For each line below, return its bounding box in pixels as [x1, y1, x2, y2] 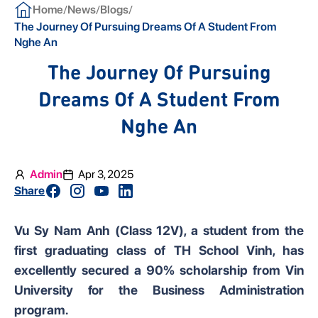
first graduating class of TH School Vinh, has [14, 243, 304, 258]
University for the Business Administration [14, 283, 304, 297]
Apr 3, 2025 [78, 168, 133, 181]
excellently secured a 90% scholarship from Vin [14, 263, 304, 278]
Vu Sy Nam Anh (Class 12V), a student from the [14, 223, 304, 238]
